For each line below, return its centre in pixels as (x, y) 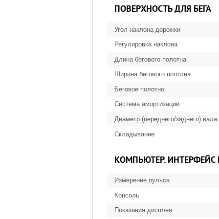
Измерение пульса (142, 180)
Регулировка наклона (146, 44)
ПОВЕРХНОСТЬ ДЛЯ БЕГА (163, 9)
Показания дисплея (143, 210)
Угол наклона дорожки (147, 29)
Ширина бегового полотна (153, 74)
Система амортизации (147, 104)
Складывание (134, 134)
